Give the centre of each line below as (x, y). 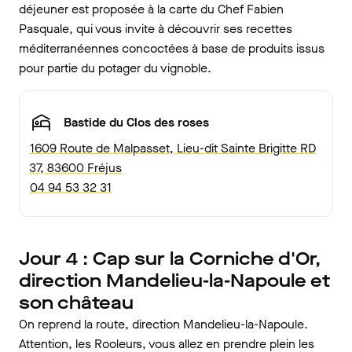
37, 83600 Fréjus (75, 167)
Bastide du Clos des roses (136, 123)
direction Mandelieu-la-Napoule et (174, 280)
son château (76, 302)
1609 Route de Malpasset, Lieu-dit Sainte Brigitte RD (173, 148)
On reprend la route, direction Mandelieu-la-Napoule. (163, 324)
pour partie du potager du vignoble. (115, 68)
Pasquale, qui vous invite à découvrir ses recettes (156, 28)
